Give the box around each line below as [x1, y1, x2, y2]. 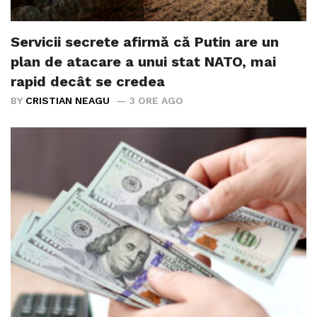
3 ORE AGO [129, 95, 183, 107]
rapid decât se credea [11, 73, 165, 91]
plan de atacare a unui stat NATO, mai [11, 53, 276, 71]
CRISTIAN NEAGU [25, 95, 110, 107]
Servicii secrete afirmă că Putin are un [11, 33, 279, 51]
